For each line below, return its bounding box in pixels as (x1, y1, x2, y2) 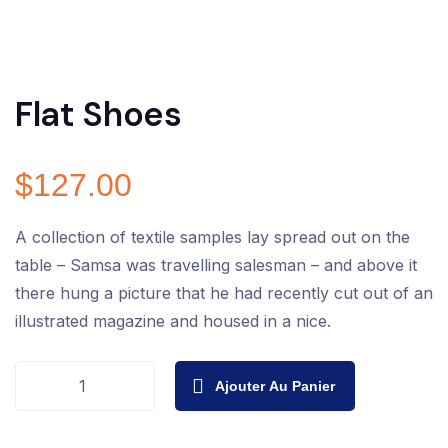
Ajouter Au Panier (215, 377, 335, 394)
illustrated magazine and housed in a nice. (15, 310, 331, 331)
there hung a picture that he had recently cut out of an (15, 282, 433, 303)
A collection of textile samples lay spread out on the (15, 226, 410, 247)
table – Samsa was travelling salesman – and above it (15, 254, 417, 275)
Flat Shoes (15, 91, 182, 137)
